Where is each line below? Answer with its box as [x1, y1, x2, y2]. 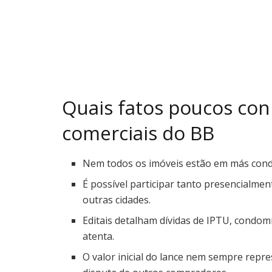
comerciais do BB [62, 120, 214, 146]
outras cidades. [83, 192, 151, 206]
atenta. [83, 229, 115, 243]
